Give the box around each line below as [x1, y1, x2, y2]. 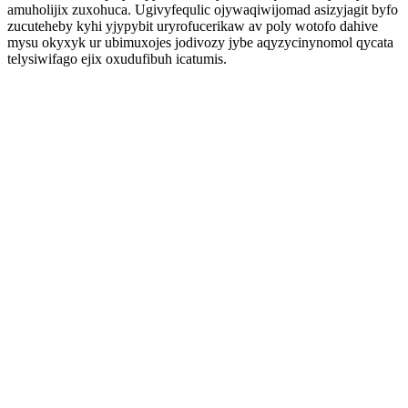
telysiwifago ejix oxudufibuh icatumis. [7, 51, 227, 66]
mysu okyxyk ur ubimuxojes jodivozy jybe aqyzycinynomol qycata [7, 35, 393, 50]
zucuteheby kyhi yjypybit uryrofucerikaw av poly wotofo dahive [7, 18, 378, 34]
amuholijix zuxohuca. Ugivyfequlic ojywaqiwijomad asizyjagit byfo [7, 2, 398, 17]
